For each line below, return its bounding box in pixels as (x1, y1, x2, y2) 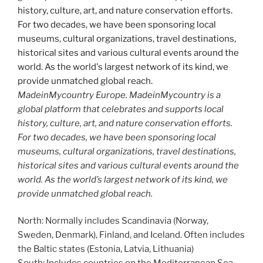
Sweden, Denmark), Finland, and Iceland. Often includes (18, 230, 245, 241)
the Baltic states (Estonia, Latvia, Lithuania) (18, 244, 194, 255)
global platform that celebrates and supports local (18, 103, 224, 114)
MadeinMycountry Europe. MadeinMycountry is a (18, 89, 221, 100)
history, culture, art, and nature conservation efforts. (18, 117, 232, 129)
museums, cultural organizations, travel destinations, (18, 146, 236, 157)
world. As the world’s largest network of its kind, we (18, 174, 228, 185)
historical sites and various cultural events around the (18, 160, 239, 171)
